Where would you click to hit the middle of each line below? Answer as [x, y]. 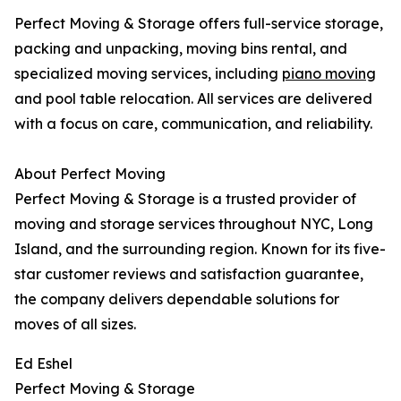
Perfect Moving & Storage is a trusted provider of [185, 199]
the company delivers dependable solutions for [177, 299]
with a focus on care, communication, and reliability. [193, 124]
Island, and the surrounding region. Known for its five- [200, 249]
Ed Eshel [43, 364]
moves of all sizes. [75, 324]
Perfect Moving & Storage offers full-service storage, [199, 24]
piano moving [329, 74]
